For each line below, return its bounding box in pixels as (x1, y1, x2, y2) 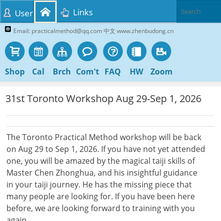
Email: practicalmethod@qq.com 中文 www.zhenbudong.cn (13, 27, 174, 36)
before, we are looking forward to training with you (6, 203, 195, 214)
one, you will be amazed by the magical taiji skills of (6, 155, 195, 167)
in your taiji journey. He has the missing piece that (6, 179, 192, 190)
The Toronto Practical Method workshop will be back (6, 132, 202, 143)
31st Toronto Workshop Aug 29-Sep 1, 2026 (5, 91, 202, 105)
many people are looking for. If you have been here (6, 191, 195, 202)
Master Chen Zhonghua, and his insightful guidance (6, 167, 198, 179)
